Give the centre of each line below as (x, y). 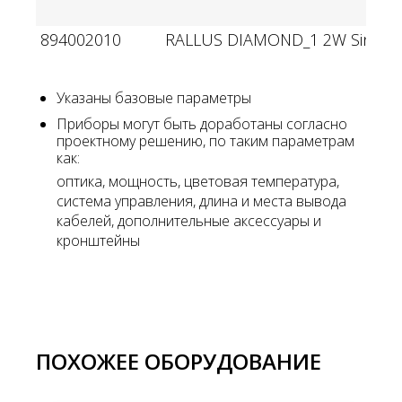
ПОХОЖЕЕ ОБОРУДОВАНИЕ (179, 361)
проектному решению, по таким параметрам (205, 140)
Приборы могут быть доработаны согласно (202, 123)
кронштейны (98, 240)
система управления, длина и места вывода (201, 201)
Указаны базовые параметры (154, 97)
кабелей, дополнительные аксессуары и (189, 220)
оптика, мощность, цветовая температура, (198, 181)
